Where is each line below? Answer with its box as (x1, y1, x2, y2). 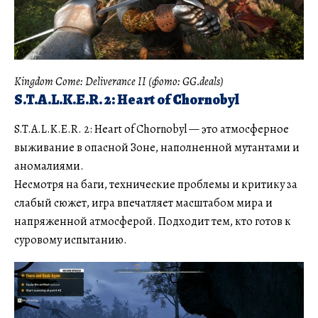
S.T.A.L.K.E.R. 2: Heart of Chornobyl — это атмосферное (14, 121, 289, 138)
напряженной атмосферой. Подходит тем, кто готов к (14, 214, 291, 230)
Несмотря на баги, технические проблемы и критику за (14, 177, 297, 193)
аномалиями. (14, 158, 84, 175)
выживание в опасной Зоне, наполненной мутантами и (14, 140, 300, 156)
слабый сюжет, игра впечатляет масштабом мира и (14, 195, 273, 212)
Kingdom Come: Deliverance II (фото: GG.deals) (14, 74, 224, 90)
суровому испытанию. (14, 232, 127, 248)
